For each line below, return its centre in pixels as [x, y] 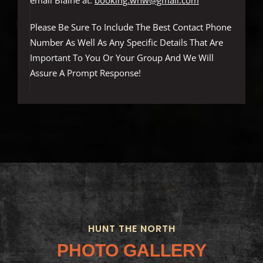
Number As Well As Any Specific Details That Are [126, 43]
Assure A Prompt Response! [85, 73]
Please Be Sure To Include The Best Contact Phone [130, 27]
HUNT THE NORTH [131, 229]
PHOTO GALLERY [131, 251]
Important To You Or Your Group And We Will [122, 58]
